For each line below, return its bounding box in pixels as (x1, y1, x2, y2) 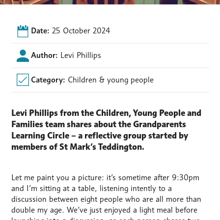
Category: (30, 75, 65, 84)
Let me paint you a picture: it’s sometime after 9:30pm (11, 172, 199, 182)
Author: (30, 51, 58, 60)
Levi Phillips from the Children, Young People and (11, 107, 201, 118)
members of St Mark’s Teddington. (11, 141, 144, 152)
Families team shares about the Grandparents (11, 118, 186, 130)
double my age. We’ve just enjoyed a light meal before (11, 205, 197, 215)
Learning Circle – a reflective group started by (11, 130, 188, 141)
